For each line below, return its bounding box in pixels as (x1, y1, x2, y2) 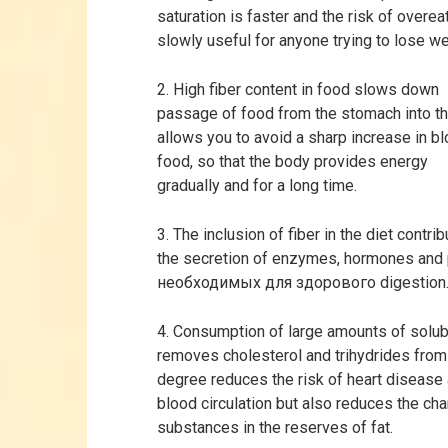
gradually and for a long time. (157, 176, 357, 195)
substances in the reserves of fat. (157, 418, 393, 437)
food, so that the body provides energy (157, 152, 428, 171)
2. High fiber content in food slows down (157, 80, 439, 99)
